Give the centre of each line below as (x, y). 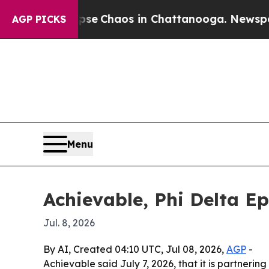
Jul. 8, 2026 (69, 222)
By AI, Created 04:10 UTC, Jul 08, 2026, (135, 249)
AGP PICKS (39, 19)
